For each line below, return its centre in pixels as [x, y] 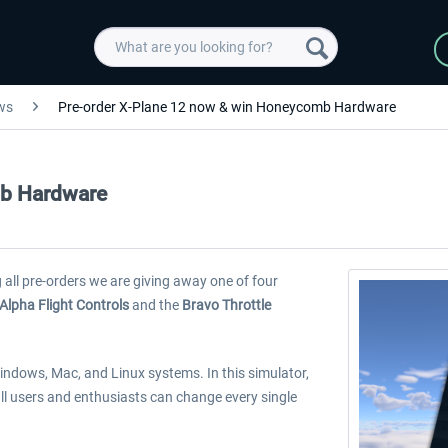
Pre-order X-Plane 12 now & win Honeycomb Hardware [227, 107]
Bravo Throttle [226, 305]
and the [155, 305]
